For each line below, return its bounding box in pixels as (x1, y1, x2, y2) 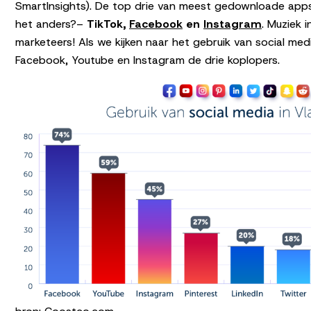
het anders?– (15, 17, 87, 32)
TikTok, (87, 17, 129, 32)
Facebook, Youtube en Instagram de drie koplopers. (15, 53, 280, 68)
